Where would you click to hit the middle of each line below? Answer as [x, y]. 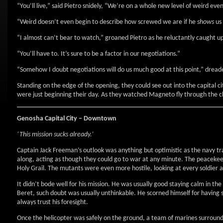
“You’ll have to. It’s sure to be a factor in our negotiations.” [99, 54]
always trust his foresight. [53, 202]
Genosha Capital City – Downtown [67, 119]
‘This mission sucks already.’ [55, 135]
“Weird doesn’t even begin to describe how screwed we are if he [107, 22]
